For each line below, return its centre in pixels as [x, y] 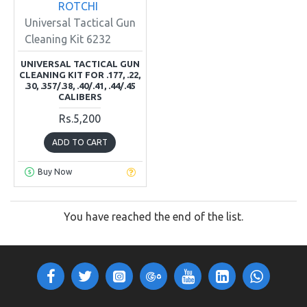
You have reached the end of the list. [153, 216]
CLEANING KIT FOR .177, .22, [80, 74]
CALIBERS [80, 96]
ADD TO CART [80, 142]
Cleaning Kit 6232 [68, 39]
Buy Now [54, 172]
